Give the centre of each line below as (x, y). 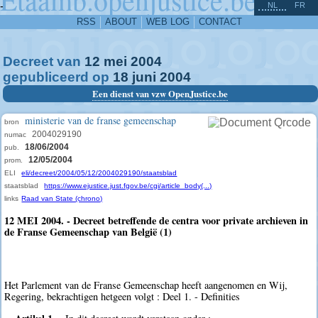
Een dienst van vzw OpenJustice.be (160, 94)
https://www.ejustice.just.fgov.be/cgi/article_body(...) (128, 186)
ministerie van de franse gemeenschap (101, 120)
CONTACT (220, 22)
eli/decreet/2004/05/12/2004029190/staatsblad (99, 173)
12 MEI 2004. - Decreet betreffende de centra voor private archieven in (157, 220)
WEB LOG (168, 22)
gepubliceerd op (58, 77)
